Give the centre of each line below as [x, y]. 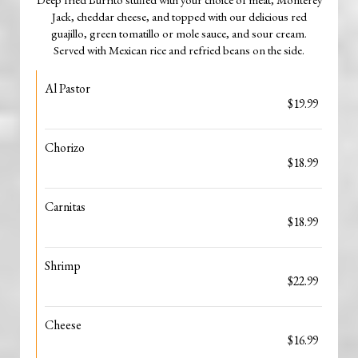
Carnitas [65, 207]
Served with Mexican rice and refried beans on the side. [179, 50]
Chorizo [65, 147]
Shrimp [63, 266]
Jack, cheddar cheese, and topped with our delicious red [179, 16]
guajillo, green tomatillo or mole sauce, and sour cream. [179, 33]
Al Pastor [68, 88]
